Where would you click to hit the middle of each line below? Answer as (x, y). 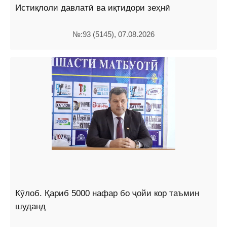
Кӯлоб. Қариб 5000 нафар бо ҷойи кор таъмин (107, 193)
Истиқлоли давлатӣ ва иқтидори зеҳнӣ (93, 8)
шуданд (30, 206)
